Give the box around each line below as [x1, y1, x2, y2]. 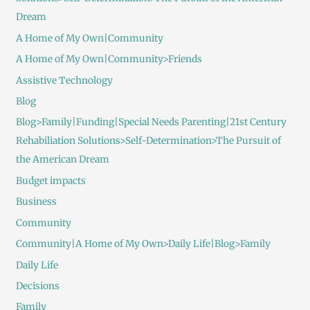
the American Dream [15, 154, 109, 166]
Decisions [15, 280, 60, 292]
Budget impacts [15, 174, 86, 187]
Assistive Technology [15, 74, 113, 86]
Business [15, 196, 57, 208]
